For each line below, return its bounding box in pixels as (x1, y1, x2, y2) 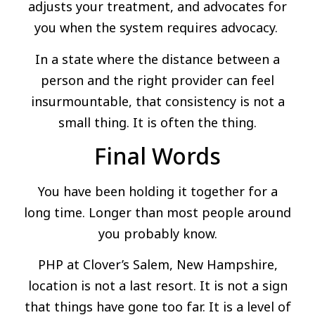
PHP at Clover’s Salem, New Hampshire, (37, 256, 278, 274)
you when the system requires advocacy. (34, 19, 281, 37)
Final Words (94, 140, 221, 171)
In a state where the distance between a (35, 50, 280, 67)
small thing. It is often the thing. (58, 113, 257, 131)
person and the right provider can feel (41, 71, 274, 89)
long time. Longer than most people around (24, 203, 291, 221)
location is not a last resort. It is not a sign (27, 277, 288, 295)
